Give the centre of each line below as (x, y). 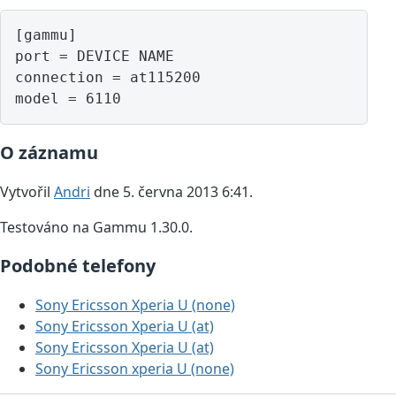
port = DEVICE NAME (95, 57)
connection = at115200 (108, 78)
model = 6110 (68, 99)
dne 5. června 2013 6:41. (171, 192)
